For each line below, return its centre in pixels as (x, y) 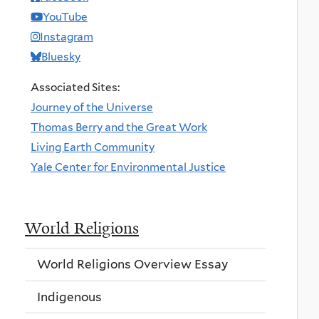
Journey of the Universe (92, 107)
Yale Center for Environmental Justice (128, 167)
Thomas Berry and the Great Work (119, 127)
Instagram (67, 36)
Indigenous (69, 297)
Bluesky (61, 56)
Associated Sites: (75, 87)
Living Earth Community (93, 147)
